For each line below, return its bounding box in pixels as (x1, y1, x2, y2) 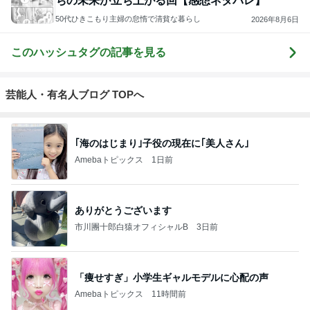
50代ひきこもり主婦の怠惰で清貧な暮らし (55, 15, 201, 24)
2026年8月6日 (251, 15, 299, 24)
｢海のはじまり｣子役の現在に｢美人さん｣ (75, 137, 249, 149)
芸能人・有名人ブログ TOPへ (6, 89, 144, 101)
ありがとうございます (75, 204, 172, 216)
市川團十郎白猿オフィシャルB (75, 221, 188, 232)
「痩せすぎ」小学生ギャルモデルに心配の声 (75, 271, 268, 283)
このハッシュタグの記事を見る (11, 46, 166, 59)
